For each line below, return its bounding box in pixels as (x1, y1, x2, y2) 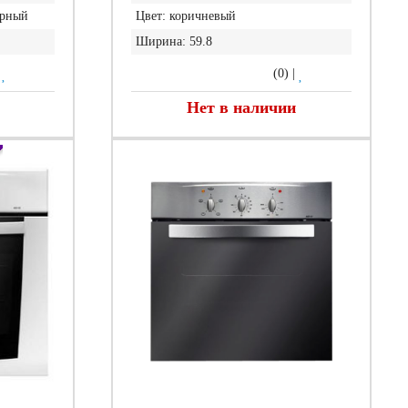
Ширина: (135, 35, 186, 48)
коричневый (168, 9, 236, 23)
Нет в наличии (186, 98, 296, 117)
